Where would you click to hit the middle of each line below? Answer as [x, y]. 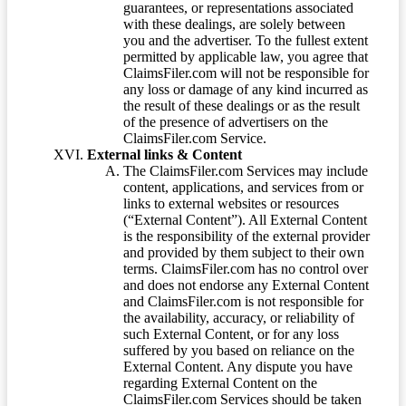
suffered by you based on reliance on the [239, 350]
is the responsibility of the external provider [246, 236]
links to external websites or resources [231, 203]
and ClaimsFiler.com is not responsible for [243, 301]
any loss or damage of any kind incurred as [246, 89]
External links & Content [164, 154]
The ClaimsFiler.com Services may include [246, 170]
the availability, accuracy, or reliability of [239, 317]
